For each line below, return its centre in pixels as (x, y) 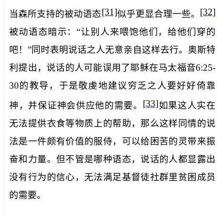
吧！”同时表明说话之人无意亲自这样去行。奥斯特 (112, 50)
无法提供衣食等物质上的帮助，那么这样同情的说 (112, 124)
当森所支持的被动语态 (55, 14)
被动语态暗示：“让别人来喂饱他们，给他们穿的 (112, 32)
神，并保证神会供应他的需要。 (76, 106)
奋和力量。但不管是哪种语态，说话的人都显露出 (112, 159)
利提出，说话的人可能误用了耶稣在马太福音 (102, 68)
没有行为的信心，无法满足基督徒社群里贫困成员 (112, 177)
